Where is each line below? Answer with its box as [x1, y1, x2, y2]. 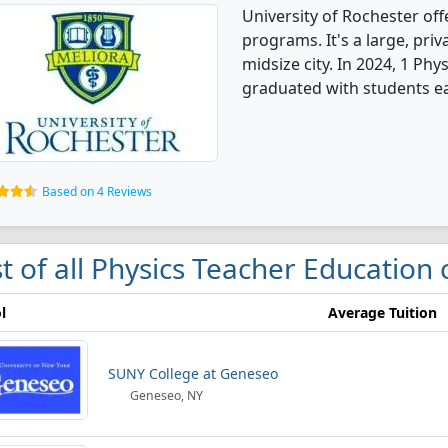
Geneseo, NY [127, 387, 204, 404]
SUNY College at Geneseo [108, 364, 278, 383]
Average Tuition [328, 303, 437, 322]
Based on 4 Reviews [42, 183, 152, 200]
